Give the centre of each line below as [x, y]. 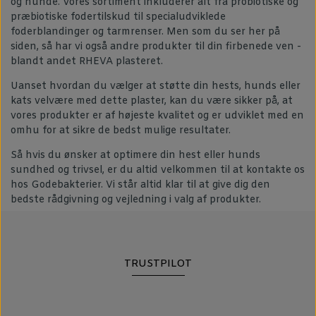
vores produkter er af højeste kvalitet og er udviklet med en [157, 116]
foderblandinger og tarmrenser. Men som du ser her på [145, 32]
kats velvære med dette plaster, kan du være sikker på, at [152, 101]
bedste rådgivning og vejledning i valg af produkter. [136, 200]
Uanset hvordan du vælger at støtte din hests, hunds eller [156, 86]
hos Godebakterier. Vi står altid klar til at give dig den [140, 185]
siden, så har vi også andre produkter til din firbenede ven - [156, 47]
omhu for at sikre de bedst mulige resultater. [121, 131]
